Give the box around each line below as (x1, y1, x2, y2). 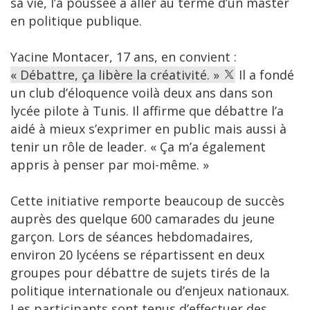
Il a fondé (235, 66, 294, 84)
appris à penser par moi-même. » (10, 156, 209, 174)
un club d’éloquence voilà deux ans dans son (10, 84, 273, 102)
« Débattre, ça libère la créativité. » (10, 66, 223, 84)
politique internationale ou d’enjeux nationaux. (10, 282, 289, 300)
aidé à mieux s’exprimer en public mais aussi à (10, 120, 286, 138)
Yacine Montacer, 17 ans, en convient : (10, 48, 237, 66)
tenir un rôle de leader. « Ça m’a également (10, 138, 266, 156)
